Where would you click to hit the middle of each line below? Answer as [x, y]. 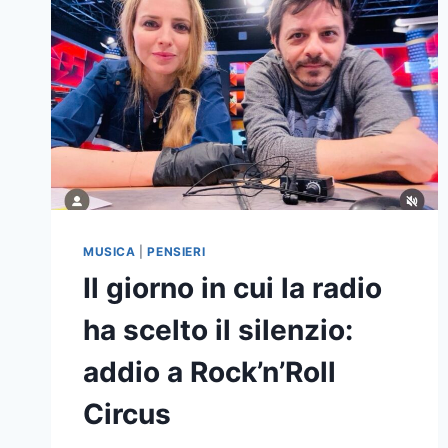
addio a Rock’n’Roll [209, 372]
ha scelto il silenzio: [218, 330]
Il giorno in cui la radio [232, 288]
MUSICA [109, 252]
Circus [127, 414]
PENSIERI [176, 252]
